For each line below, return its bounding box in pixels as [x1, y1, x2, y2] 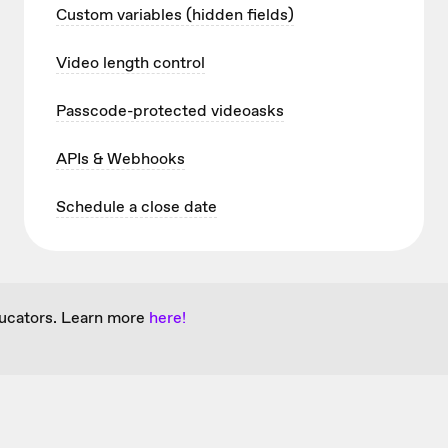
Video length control [56, 52, 205, 74]
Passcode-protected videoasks [56, 100, 284, 122]
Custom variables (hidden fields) [56, 4, 294, 26]
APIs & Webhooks [56, 148, 185, 170]
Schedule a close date [56, 196, 217, 218]
